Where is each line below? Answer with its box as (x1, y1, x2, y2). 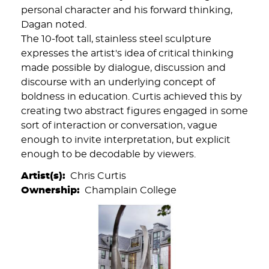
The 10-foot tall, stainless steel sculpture (21, 34, 211, 44)
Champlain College (85, 186, 177, 195)
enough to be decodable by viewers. (21, 150, 196, 159)
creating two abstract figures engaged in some (21, 106, 248, 116)
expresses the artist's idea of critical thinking (21, 49, 234, 58)
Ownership (21, 186, 77, 195)
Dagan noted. (21, 20, 86, 29)
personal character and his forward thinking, (21, 5, 232, 15)
